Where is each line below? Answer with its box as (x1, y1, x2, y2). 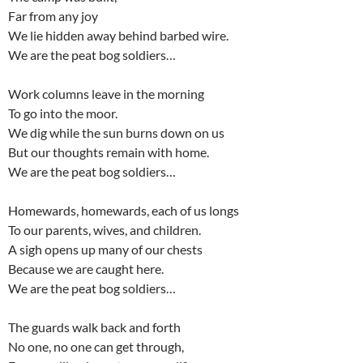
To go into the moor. (8, 105, 117, 122)
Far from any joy (8, 8, 98, 24)
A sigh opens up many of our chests (8, 241, 203, 258)
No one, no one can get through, (8, 339, 184, 355)
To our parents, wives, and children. (8, 222, 201, 238)
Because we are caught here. (8, 261, 164, 277)
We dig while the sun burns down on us (8, 125, 224, 141)
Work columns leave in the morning (8, 86, 204, 102)
